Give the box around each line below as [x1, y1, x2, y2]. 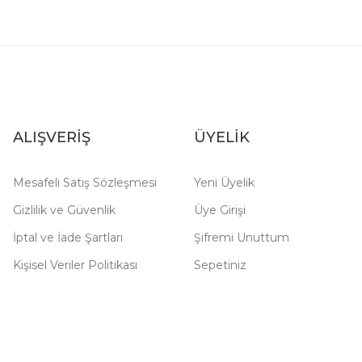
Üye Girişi [194, 203, 246, 217]
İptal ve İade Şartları [13, 230, 123, 245]
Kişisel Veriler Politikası [13, 258, 137, 272]
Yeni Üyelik [194, 175, 255, 190]
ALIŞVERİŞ [13, 128, 90, 146]
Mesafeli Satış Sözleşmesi [13, 175, 157, 190]
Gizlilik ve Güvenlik [13, 203, 116, 217]
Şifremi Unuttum [194, 230, 289, 245]
